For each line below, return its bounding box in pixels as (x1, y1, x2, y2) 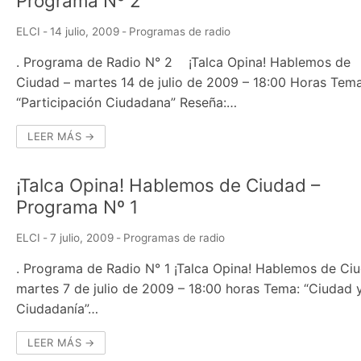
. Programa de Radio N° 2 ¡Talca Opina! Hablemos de (16, 53, 351, 70)
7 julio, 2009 (50, 230, 114, 244)
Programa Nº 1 (16, 195, 139, 218)
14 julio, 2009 (50, 24, 120, 38)
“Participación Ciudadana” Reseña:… (16, 93, 238, 110)
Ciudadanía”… (16, 300, 99, 317)
